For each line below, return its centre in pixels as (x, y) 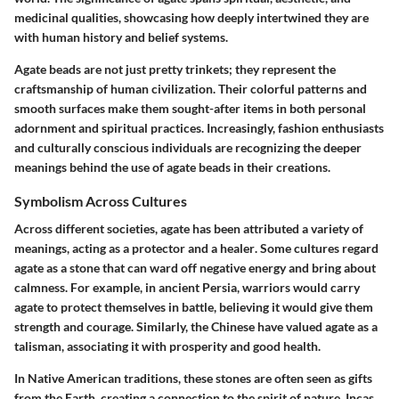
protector (159, 248)
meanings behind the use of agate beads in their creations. (172, 167)
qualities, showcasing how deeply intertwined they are (219, 17)
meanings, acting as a (73, 248)
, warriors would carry (298, 288)
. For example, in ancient (134, 288)
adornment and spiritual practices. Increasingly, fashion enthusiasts (199, 128)
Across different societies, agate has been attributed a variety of (189, 229)
